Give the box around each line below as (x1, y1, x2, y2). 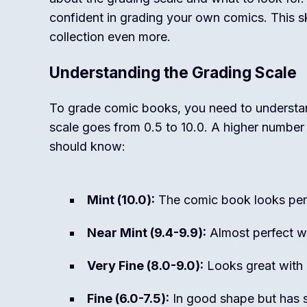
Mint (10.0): (87, 193, 155, 207)
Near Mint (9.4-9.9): (87, 225, 206, 240)
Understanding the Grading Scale (49, 63, 297, 82)
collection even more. (49, 29, 171, 44)
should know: (49, 139, 125, 153)
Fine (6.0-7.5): (87, 291, 169, 306)
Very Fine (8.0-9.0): (87, 258, 204, 273)
